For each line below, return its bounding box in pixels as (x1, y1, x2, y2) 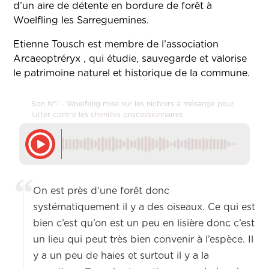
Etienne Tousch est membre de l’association (13, 40, 219, 50)
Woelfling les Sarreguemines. (13, 16, 153, 26)
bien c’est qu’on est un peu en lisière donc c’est (33, 219, 255, 229)
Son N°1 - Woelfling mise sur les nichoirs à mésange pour (31, 100, 235, 108)
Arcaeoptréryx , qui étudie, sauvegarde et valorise (13, 54, 247, 64)
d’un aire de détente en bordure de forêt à (13, 1, 213, 11)
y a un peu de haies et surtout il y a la (33, 251, 210, 261)
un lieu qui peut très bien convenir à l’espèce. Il (33, 235, 254, 245)
